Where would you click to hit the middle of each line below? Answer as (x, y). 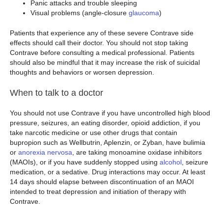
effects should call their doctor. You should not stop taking (99, 42)
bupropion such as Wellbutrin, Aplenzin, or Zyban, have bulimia (108, 143)
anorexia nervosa (45, 152)
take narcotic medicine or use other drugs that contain (94, 133)
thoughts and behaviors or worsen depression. (82, 72)
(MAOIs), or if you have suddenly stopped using (85, 162)
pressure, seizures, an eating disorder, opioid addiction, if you (105, 123)
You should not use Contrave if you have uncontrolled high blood (110, 113)
